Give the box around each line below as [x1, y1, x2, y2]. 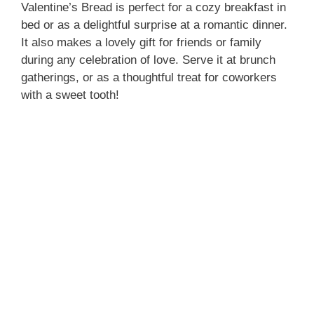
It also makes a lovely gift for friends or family [21, 35, 261, 49]
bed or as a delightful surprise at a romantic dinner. [21, 18, 287, 32]
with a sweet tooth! [21, 88, 119, 102]
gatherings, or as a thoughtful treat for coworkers [21, 70, 277, 84]
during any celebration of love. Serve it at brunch [21, 53, 275, 67]
